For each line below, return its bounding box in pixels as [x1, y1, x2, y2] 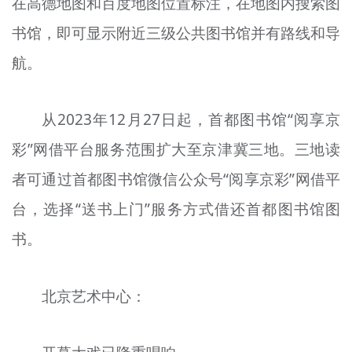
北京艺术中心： [42, 285, 147, 306]
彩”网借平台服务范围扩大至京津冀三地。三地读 [11, 139, 341, 160]
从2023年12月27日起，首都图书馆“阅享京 [42, 109, 341, 130]
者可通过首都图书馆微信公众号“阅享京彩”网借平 [11, 169, 341, 190]
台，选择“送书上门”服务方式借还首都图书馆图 [11, 199, 341, 220]
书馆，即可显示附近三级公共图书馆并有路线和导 [11, 22, 341, 43]
